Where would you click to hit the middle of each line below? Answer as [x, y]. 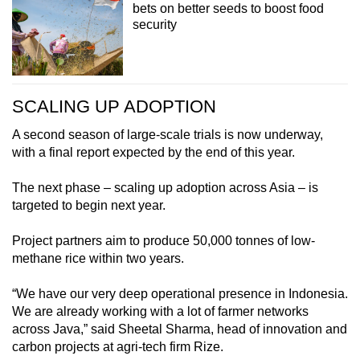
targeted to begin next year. [89, 206]
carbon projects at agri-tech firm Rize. [118, 347]
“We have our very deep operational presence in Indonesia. [180, 294]
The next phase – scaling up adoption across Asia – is [165, 188]
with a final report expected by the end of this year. [153, 153]
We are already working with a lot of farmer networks [160, 312]
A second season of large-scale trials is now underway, [168, 135]
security [154, 24]
